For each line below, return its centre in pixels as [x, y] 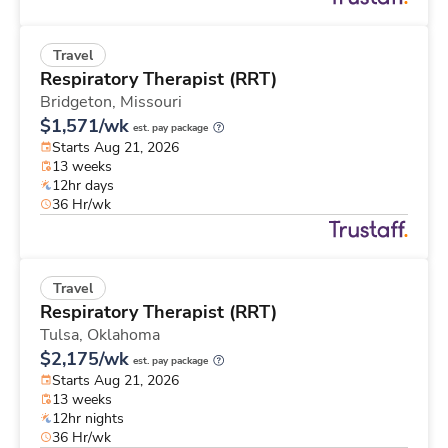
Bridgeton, [80, 101]
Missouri [151, 101]
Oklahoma [123, 334]
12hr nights [88, 418]
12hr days [83, 185]
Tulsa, [63, 334]
